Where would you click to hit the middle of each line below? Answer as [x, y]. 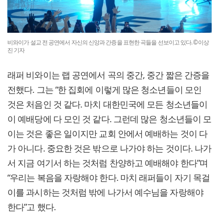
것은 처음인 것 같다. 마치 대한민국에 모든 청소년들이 [107, 104]
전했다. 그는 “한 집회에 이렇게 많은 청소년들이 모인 [105, 90]
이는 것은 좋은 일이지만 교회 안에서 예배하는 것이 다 [108, 134]
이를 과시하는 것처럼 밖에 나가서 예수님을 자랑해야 [105, 192]
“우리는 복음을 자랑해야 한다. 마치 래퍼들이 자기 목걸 [109, 178]
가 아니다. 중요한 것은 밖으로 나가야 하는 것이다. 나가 [109, 148]
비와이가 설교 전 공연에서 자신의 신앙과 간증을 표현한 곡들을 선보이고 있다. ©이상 [108, 43]
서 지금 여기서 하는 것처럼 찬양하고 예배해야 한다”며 [108, 163]
